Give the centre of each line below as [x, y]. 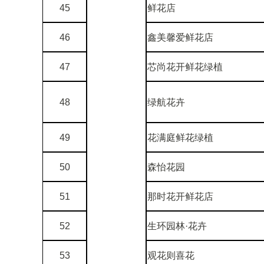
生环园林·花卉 [177, 226]
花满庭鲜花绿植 [180, 137]
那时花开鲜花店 [180, 196]
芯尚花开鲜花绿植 [185, 67]
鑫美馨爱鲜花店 [180, 37]
